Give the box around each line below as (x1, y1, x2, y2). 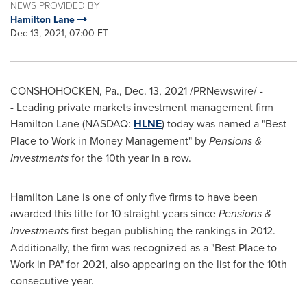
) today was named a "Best (162, 116, 286, 131)
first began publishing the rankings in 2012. (69, 223, 275, 238)
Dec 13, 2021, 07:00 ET (10, 26, 108, 40)
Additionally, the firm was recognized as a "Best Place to (10, 240, 277, 255)
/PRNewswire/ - (187, 83, 263, 98)
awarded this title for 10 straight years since (10, 206, 219, 221)
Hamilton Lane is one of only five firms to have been (10, 189, 258, 204)
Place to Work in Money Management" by (10, 133, 209, 148)
